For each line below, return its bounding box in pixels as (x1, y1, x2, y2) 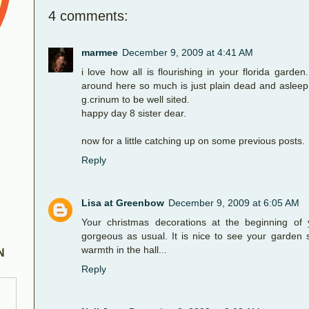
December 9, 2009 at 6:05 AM (168, 197, 299, 208)
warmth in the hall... (81, 243, 167, 255)
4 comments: (48, 8, 128, 24)
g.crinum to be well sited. (81, 93, 190, 105)
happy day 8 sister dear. (81, 107, 186, 119)
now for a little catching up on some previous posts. (81, 134, 305, 146)
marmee (81, 46, 118, 58)
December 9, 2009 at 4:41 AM (122, 46, 253, 58)
